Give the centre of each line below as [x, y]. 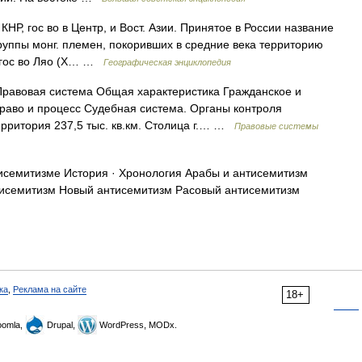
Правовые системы [276, 126]
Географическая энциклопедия [167, 62]
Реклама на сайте [50, 289]
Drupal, [61, 325]
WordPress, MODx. [137, 325]
